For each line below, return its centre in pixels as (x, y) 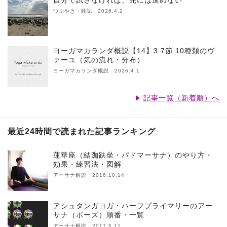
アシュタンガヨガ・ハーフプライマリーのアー (133, 206)
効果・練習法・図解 (87, 164)
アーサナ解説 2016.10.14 (89, 175)
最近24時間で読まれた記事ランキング (82, 132)
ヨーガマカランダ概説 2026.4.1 (97, 71)
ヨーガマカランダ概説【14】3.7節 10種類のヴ (134, 51)
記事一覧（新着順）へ (181, 98)
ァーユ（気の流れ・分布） (99, 60)
